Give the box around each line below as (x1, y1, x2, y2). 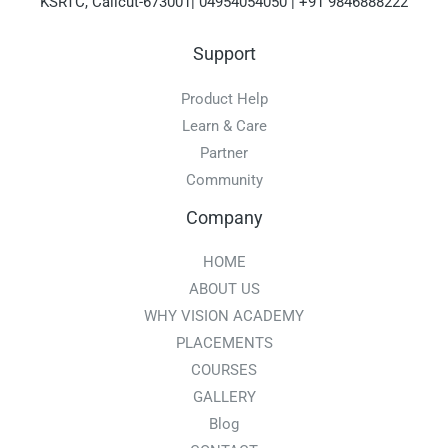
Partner (200, 143, 248, 162)
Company (185, 206, 263, 228)
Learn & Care (181, 116, 267, 135)
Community (185, 170, 263, 189)
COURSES (191, 360, 257, 379)
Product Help (180, 89, 268, 108)
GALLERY (192, 387, 256, 406)
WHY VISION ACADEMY (144, 306, 304, 325)
